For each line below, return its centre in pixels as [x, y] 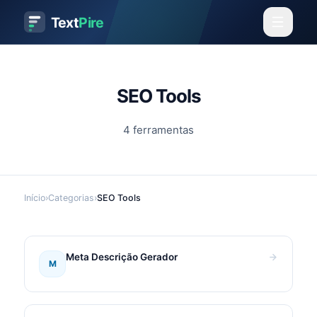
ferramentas [162, 129]
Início [35, 198]
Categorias [71, 198]
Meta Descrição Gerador [122, 257]
